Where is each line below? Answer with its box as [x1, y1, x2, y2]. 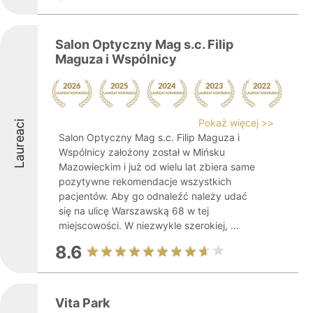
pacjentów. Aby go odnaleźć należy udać [59, 190, 247, 202]
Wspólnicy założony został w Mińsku [59, 146, 225, 158]
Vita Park [55, 296, 110, 310]
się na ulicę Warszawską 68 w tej [59, 205, 209, 217]
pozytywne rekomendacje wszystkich [59, 175, 231, 187]
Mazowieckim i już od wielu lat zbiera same [59, 161, 255, 173]
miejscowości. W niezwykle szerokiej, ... [59, 219, 239, 231]
